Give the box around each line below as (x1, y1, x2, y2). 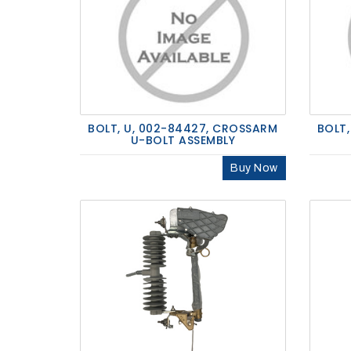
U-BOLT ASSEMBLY (130, 132, 235, 149)
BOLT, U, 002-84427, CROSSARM (88, 121, 278, 137)
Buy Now (230, 162, 278, 175)
